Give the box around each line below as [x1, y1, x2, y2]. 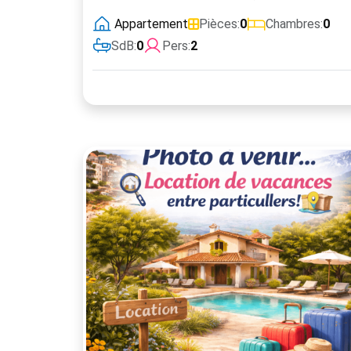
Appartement [114, 16, 188, 31]
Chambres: [266, 16, 323, 31]
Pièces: [199, 16, 240, 31]
